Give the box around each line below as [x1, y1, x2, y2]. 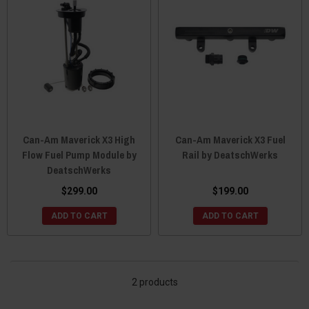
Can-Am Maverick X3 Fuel [175, 132, 286, 147]
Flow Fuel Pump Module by [21, 148, 137, 162]
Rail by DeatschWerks [182, 148, 278, 162]
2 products [131, 277, 178, 288]
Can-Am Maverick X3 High [23, 132, 135, 147]
